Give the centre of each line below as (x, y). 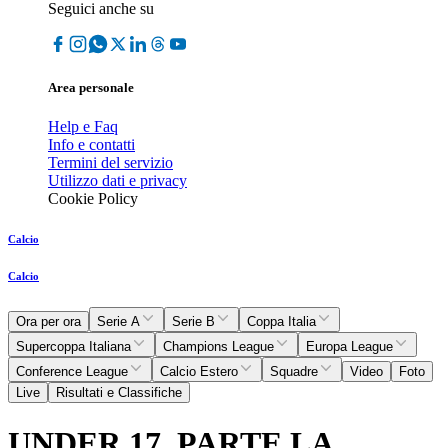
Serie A (118, 322)
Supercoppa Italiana (73, 347)
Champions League (218, 347)
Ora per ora (48, 322)
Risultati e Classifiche (119, 393)
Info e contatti (91, 145)
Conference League (72, 372)
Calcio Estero (199, 372)
